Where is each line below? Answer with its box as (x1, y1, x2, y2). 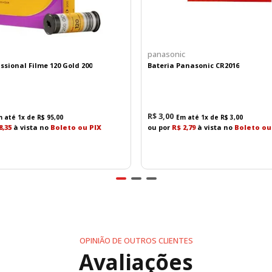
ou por (148, 122, 172, 132)
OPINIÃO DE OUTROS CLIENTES (79, 234, 193, 246)
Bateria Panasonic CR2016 (148, 60, 240, 70)
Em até (176, 112, 202, 121)
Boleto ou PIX (50, 122, 102, 132)
